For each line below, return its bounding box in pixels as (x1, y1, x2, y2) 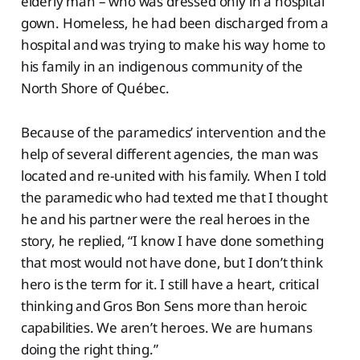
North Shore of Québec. (20, 79, 170, 98)
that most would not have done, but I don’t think (20, 253, 323, 272)
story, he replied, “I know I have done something (20, 231, 324, 251)
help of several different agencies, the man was (20, 145, 318, 164)
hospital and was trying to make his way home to (20, 35, 325, 55)
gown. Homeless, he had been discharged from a (20, 14, 329, 33)
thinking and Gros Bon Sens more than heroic (20, 297, 307, 316)
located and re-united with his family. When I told (20, 166, 327, 186)
